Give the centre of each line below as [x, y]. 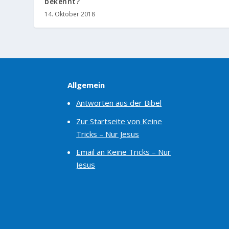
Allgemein [86, 85]
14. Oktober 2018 [70, 14]
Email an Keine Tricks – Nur [124, 152]
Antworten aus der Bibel [119, 103]
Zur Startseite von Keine [119, 121]
